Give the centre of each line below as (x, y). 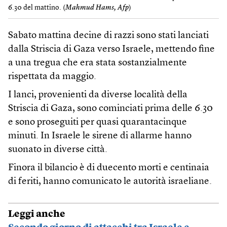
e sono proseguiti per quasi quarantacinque (98, 123)
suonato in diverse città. (58, 150)
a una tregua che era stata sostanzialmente (98, 63)
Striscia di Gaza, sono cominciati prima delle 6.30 (110, 109)
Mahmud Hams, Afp (97, 7)
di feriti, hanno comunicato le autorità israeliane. (110, 182)
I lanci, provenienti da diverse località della (98, 95)
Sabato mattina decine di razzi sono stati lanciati (108, 36)
